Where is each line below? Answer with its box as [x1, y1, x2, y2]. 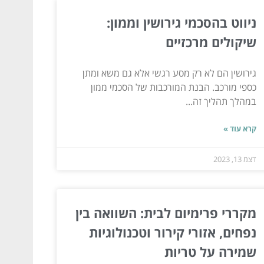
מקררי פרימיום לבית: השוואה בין [75, 203, 256, 222]
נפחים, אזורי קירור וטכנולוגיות [88, 223, 256, 241]
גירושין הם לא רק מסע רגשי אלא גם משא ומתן [82, 66, 256, 80]
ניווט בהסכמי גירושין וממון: [106, 13, 256, 31]
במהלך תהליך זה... [185, 94, 256, 108]
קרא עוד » [223, 123, 256, 134]
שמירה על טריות [164, 242, 256, 260]
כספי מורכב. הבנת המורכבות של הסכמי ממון [90, 80, 256, 94]
